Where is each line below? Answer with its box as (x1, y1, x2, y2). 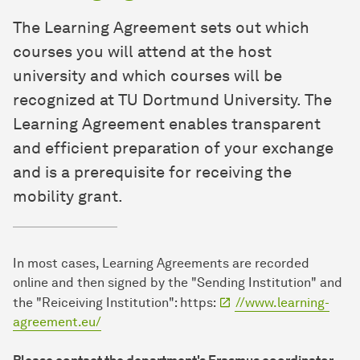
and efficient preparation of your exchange (13, 138, 333, 158)
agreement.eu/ (13, 314, 101, 330)
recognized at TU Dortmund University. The (13, 90, 332, 110)
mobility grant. (13, 186, 123, 207)
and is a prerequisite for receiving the (13, 162, 292, 182)
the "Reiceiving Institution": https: (13, 295, 219, 311)
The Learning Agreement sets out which (13, 18, 309, 38)
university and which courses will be (13, 66, 282, 86)
